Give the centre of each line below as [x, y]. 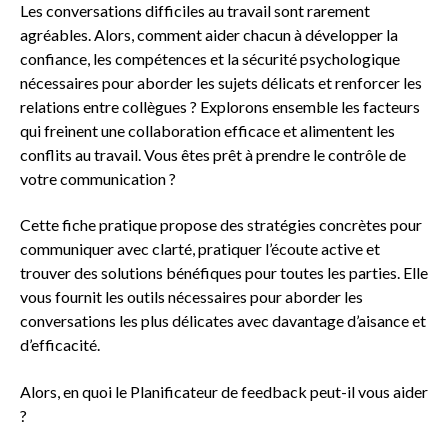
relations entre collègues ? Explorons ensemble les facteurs [220, 106]
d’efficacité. [60, 345]
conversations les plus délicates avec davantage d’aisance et [223, 321]
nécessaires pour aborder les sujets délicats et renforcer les [221, 82]
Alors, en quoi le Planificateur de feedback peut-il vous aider [224, 391]
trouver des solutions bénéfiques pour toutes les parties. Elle [224, 273]
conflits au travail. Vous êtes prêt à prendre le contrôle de [213, 154]
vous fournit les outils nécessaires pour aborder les [191, 297]
